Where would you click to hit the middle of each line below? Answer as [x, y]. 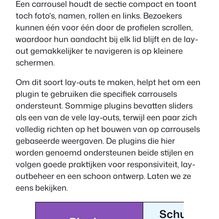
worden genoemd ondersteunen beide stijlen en [105, 153]
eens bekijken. [43, 188]
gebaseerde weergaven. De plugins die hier [95, 141]
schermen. [35, 62]
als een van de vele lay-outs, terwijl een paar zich [106, 117]
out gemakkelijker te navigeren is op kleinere [99, 50]
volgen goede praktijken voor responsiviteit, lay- [105, 164]
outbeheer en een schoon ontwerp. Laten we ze [103, 176]
